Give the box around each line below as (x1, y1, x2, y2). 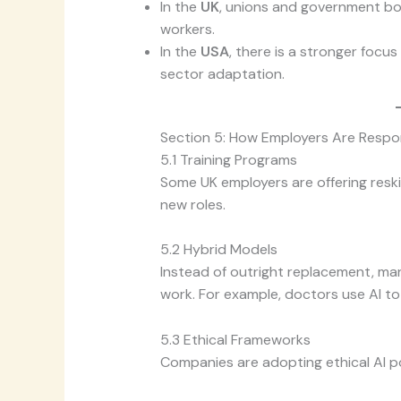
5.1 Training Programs (159, 149, 297, 169)
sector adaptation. (159, 64, 285, 83)
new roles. (159, 194, 226, 214)
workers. (159, 19, 215, 38)
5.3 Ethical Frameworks (159, 329, 311, 349)
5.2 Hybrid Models (159, 240, 277, 260)
